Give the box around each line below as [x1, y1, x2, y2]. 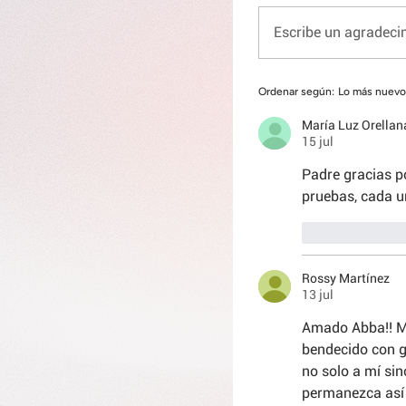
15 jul [302, 134, 333, 149]
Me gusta [329, 225, 382, 240]
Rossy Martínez [302, 271, 390, 285]
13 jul [302, 287, 333, 302]
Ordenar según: [258, 85, 334, 98]
